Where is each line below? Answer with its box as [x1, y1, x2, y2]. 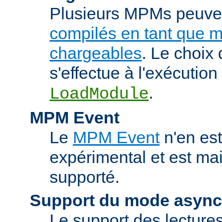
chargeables [50, 43, 142, 62]
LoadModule [50, 84, 149, 104]
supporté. [50, 167, 119, 186]
